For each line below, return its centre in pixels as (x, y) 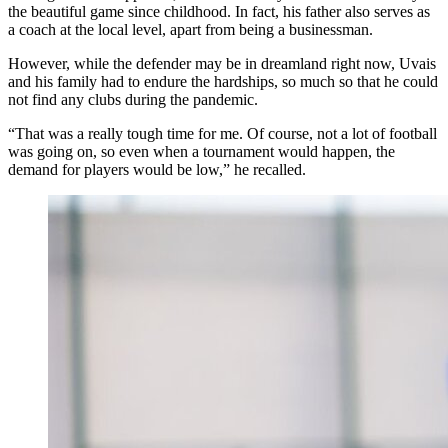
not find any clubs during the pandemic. (133, 99)
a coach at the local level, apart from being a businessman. (190, 29)
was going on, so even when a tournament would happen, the (201, 151)
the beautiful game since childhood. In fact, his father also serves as (219, 11)
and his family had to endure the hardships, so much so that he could (223, 81)
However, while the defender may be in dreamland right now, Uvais (222, 63)
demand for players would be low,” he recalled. (157, 169)
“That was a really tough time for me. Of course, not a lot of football (222, 133)
